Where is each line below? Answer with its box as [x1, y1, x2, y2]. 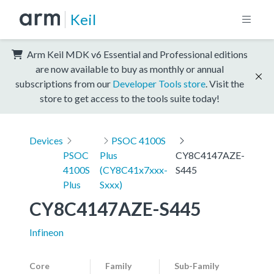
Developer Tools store [113, 77, 206, 89]
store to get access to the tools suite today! [40, 92, 220, 104]
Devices [29, 134, 63, 146]
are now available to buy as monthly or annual [35, 62, 224, 75]
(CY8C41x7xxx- [99, 163, 168, 176]
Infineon [29, 226, 64, 238]
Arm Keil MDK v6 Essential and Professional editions [25, 48, 248, 60]
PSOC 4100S [111, 134, 166, 146]
